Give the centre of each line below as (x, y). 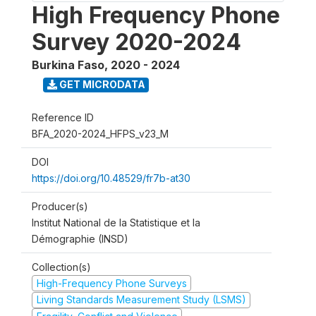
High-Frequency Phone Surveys (111, 283)
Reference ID (63, 117)
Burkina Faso (68, 65)
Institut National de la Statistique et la (116, 222)
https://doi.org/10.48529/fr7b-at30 (111, 178)
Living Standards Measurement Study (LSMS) (141, 300)
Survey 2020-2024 (136, 42)
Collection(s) (61, 267)
